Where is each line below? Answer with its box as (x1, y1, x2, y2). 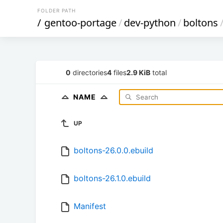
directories (71, 68, 107, 77)
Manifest (74, 201, 106, 212)
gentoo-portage (44, 16, 116, 29)
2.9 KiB (126, 68, 150, 77)
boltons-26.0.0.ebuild (74, 145, 153, 156)
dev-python (124, 16, 176, 29)
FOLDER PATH (37, 7, 76, 13)
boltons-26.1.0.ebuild (74, 173, 151, 184)
